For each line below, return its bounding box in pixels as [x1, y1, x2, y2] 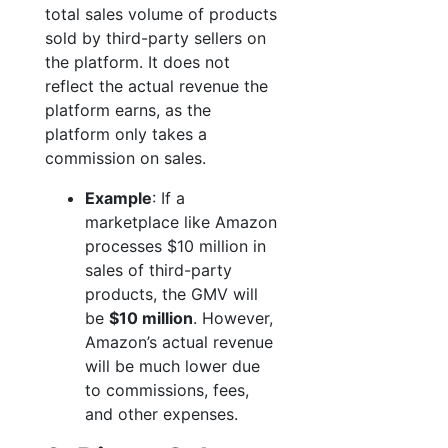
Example [85, 188, 152, 208]
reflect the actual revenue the [45, 76, 268, 96]
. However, [193, 308, 273, 328]
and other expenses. [85, 404, 238, 424]
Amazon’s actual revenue [85, 332, 273, 352]
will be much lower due [85, 356, 260, 376]
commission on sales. [45, 148, 206, 168]
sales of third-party [85, 260, 232, 280]
